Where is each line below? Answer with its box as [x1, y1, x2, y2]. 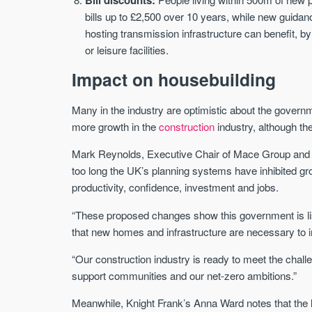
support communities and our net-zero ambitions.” [72, 267, 297, 283]
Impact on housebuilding [72, 67, 276, 93]
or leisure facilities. [85, 42, 169, 57]
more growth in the [72, 119, 159, 134]
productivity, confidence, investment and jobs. [72, 180, 279, 195]
